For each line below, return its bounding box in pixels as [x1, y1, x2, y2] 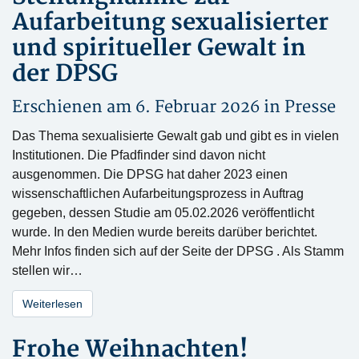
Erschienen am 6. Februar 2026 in [12, 97, 284, 117]
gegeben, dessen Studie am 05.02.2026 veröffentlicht [12, 206, 314, 220]
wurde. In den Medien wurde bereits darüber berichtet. [12, 225, 317, 239]
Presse [284, 97, 336, 117]
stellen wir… [12, 264, 83, 277]
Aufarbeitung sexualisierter [12, 9, 329, 37]
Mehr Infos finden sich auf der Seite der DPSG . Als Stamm [12, 244, 344, 258]
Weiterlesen [22, 297, 83, 310]
